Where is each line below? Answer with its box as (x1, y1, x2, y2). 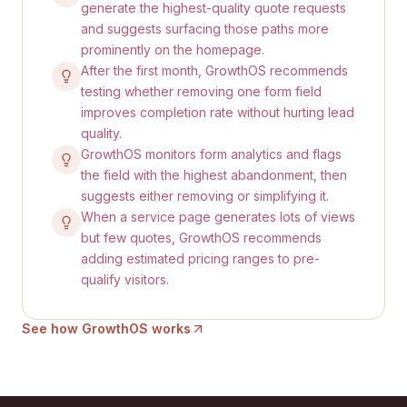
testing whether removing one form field (81, 84, 322, 99)
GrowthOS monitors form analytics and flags (81, 146, 342, 162)
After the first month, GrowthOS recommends (81, 63, 348, 78)
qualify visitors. (81, 272, 169, 287)
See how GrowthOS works (22, 321, 191, 336)
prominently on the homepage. (81, 42, 264, 57)
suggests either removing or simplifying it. (81, 188, 329, 203)
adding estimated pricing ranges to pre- (81, 251, 320, 266)
